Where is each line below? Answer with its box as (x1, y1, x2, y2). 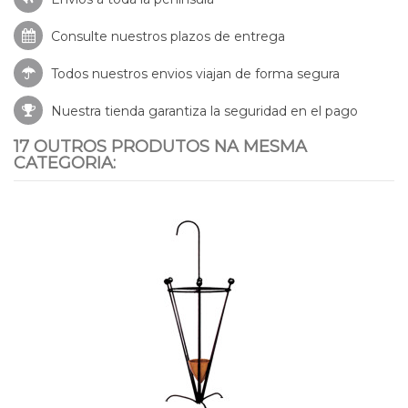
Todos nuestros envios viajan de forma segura (47, 65, 340, 82)
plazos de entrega (170, 27, 285, 45)
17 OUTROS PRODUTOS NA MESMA (14, 136, 307, 157)
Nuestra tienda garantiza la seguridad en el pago (47, 102, 358, 119)
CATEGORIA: (14, 152, 116, 173)
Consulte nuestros (47, 27, 170, 45)
